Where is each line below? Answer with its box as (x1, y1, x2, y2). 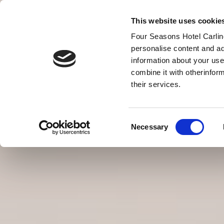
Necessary (131, 122, 168, 131)
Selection (130, 128, 161, 137)
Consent (130, 116, 158, 125)
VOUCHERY (99, 82, 135, 92)
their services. (131, 80, 181, 89)
